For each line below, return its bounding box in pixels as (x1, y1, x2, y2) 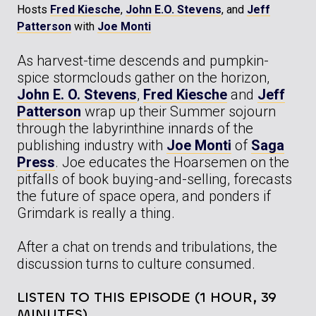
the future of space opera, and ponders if (17, 188, 271, 205)
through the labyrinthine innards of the (17, 120, 253, 138)
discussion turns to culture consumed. (17, 255, 255, 273)
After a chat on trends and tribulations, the (17, 238, 277, 256)
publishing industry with (17, 137, 166, 154)
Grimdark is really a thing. (17, 205, 175, 222)
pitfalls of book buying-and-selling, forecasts (17, 171, 292, 188)
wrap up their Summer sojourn (81, 103, 276, 121)
